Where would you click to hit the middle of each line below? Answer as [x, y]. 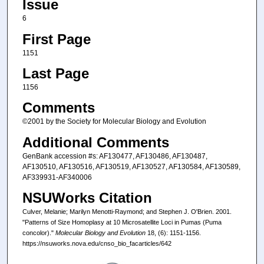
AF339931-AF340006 [57, 177]
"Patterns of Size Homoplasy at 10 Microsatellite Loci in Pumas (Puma [122, 222]
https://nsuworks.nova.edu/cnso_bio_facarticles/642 [97, 244]
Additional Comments [95, 142]
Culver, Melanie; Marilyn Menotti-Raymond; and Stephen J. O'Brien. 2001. [127, 212]
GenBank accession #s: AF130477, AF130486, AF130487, [115, 156]
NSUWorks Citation [87, 198]
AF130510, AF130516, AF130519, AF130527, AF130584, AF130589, [131, 166]
